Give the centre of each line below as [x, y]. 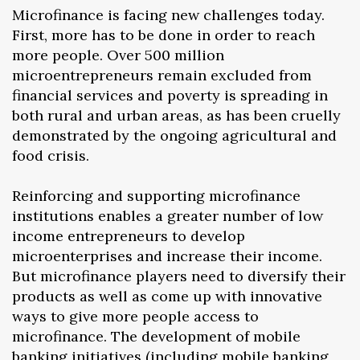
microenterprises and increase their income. [167, 256]
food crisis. [51, 155]
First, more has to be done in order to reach [164, 35]
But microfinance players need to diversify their [179, 276]
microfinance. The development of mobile [156, 336]
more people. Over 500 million [118, 55]
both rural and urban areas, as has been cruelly [176, 115]
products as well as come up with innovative [167, 296]
